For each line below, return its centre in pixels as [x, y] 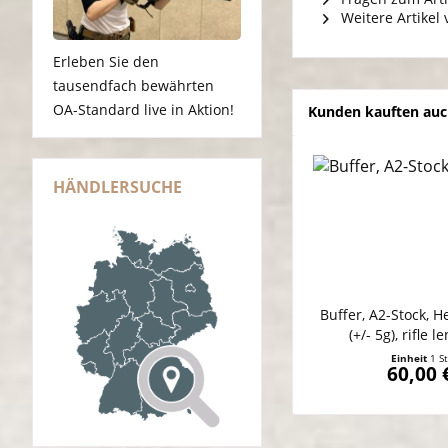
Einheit [411, 358]
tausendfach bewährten [133, 86]
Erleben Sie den [106, 62]
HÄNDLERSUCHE [117, 187]
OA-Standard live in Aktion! [143, 110]
